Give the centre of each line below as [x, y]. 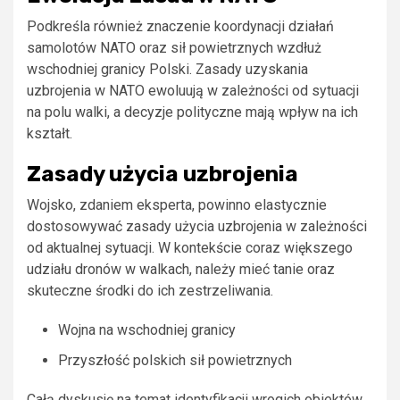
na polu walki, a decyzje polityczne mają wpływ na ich [192, 112]
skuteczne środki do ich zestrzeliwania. [150, 290]
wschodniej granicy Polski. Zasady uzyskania [167, 69]
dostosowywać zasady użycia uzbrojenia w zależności [197, 226]
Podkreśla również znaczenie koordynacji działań [180, 26]
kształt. [50, 133]
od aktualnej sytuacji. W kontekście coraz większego [190, 247]
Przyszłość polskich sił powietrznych [175, 360]
